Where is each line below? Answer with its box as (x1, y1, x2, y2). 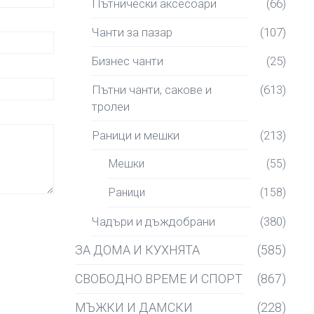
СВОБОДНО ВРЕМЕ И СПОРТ (75, 271, 243, 286)
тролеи (92, 100, 130, 114)
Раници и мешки (92, 128, 179, 142)
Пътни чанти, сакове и (92, 83, 212, 97)
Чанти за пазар (92, 25, 172, 39)
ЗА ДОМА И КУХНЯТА (75, 243, 200, 257)
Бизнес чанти (92, 54, 163, 68)
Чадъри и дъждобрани (92, 214, 215, 228)
